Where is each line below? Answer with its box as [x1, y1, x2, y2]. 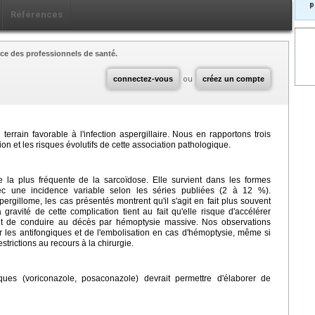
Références [11, 9, 63, 20]
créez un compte [202, 75, 264, 83]
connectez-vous [113, 75, 173, 83]
